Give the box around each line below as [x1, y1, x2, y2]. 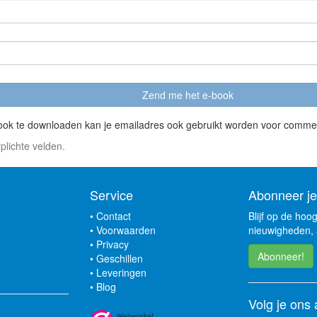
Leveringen [96, 265, 146, 279]
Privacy [96, 237, 129, 251]
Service [90, 185, 133, 204]
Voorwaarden [96, 223, 156, 237]
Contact [96, 209, 131, 223]
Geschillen [96, 251, 143, 265]
